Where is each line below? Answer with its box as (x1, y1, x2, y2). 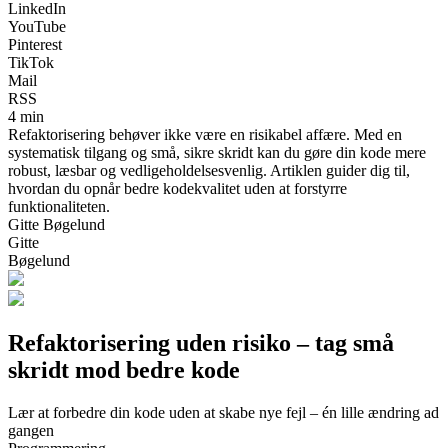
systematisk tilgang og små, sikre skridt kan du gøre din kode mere (8, 143, 426, 161)
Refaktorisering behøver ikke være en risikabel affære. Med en (8, 125, 402, 143)
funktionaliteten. (8, 197, 110, 215)
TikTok (8, 53, 54, 71)
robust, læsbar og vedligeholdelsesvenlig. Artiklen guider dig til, (8, 161, 410, 179)
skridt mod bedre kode (8, 356, 240, 383)
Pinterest (8, 35, 62, 53)
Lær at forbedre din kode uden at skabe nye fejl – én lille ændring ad (8, 403, 439, 421)
